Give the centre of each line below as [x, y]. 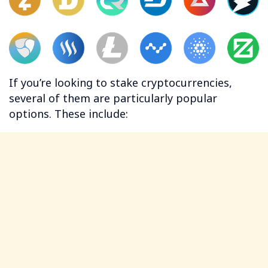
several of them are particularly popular [113, 98]
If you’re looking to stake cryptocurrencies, [121, 82]
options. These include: [68, 113]
